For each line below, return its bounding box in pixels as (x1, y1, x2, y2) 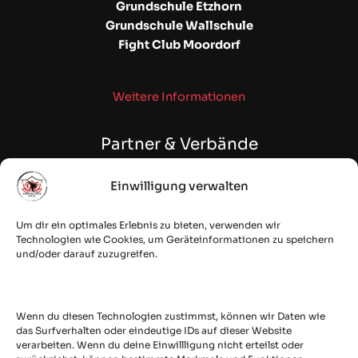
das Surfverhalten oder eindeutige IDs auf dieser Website (16, 324, 292, 336)
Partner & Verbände (100, 133, 258, 154)
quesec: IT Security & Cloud (99, 246, 259, 261)
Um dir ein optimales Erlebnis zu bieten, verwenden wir (16, 219, 280, 231)
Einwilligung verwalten (109, 178, 249, 193)
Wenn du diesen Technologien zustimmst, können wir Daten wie (16, 310, 325, 322)
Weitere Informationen (113, 89, 245, 105)
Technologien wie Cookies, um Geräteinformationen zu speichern (16, 233, 334, 245)
